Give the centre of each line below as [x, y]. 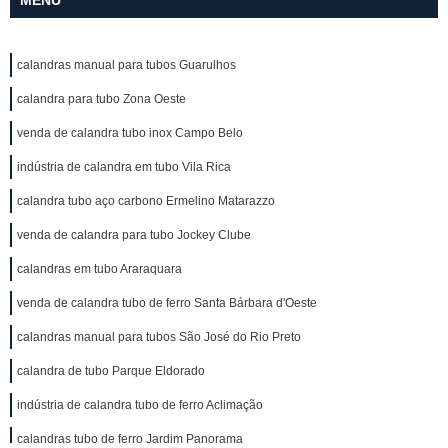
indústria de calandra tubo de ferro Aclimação [140, 405]
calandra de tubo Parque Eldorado [111, 371]
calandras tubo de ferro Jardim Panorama [130, 439]
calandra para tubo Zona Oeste [101, 99]
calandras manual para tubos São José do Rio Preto [159, 337]
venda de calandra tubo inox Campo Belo [130, 133]
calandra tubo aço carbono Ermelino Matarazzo [146, 201]
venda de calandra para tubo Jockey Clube [134, 235]
